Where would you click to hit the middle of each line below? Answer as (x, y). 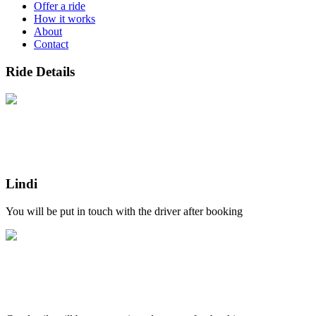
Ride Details (40, 72)
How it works (65, 19)
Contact (51, 44)
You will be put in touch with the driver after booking (124, 212)
